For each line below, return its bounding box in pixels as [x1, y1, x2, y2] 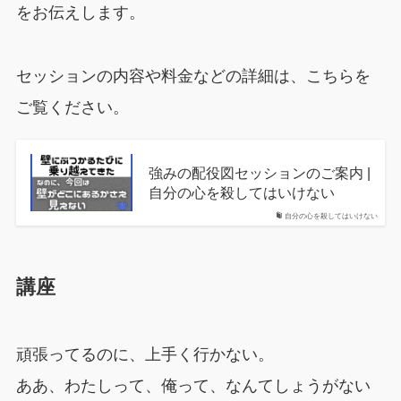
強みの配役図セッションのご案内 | [148, 164, 371, 181]
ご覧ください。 [15, 98, 129, 116]
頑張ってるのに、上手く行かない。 [15, 345, 274, 363]
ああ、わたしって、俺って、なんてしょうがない [15, 376, 371, 395]
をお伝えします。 [15, 3, 145, 21]
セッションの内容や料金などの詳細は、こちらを [15, 66, 371, 85]
